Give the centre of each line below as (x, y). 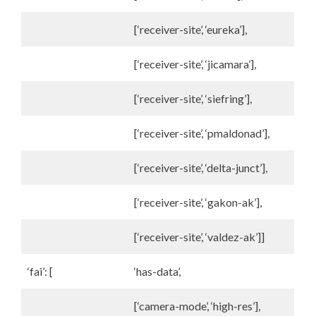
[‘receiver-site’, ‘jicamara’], (195, 64)
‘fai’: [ (40, 271)
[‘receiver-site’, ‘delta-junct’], (201, 168)
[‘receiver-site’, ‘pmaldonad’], (202, 133)
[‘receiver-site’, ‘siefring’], (193, 98)
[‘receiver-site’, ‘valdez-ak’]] (199, 237)
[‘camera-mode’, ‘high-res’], (197, 306)
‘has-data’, (157, 271)
